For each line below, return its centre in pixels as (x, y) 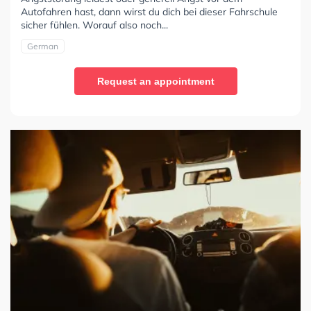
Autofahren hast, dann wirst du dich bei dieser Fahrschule (149, 11)
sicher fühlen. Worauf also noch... (94, 25)
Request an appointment (155, 81)
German (43, 46)
